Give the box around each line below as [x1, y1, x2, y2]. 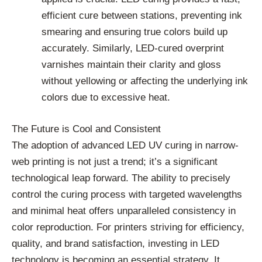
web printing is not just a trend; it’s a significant [12, 156, 218, 167]
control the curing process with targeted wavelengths [12, 188, 242, 200]
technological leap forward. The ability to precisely [12, 172, 230, 184]
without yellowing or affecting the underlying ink [42, 75, 248, 87]
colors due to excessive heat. [42, 92, 170, 104]
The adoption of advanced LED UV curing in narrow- [12, 139, 239, 151]
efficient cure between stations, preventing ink [42, 10, 242, 22]
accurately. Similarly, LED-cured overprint [42, 43, 224, 54]
